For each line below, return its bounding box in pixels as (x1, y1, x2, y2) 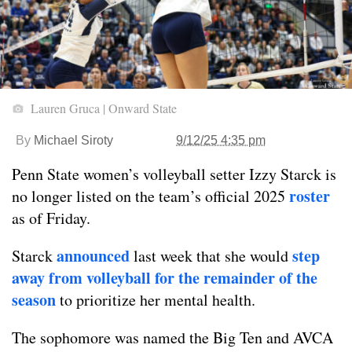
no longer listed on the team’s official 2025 (12, 185, 289, 207)
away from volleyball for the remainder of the (12, 266, 317, 290)
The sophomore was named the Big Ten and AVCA (12, 327, 333, 349)
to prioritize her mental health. (56, 289, 255, 311)
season (12, 288, 56, 312)
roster (289, 185, 330, 208)
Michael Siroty (34, 134, 113, 148)
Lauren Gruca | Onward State (27, 100, 177, 117)
